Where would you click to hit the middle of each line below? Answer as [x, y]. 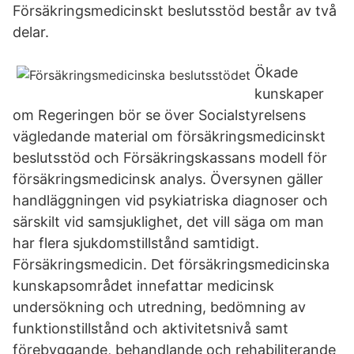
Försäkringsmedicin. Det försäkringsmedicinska [171, 264]
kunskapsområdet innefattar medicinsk [143, 286]
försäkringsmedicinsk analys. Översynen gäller [168, 179]
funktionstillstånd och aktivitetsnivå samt [151, 328]
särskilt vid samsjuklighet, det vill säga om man [168, 222]
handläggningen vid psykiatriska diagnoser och [170, 200]
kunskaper [289, 94]
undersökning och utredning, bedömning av [159, 307]
